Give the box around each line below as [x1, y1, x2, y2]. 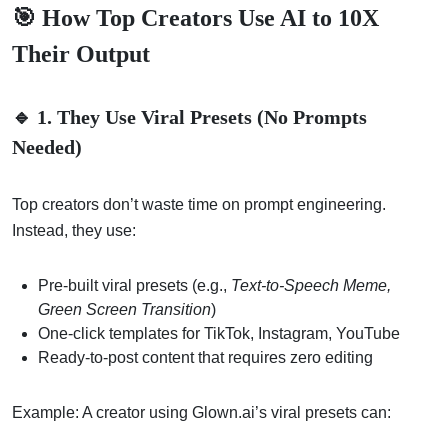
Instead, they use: [12, 221, 136, 239]
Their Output [12, 40, 150, 67]
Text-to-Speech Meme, [231, 276, 391, 294]
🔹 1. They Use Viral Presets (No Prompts [12, 105, 367, 128]
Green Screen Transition [38, 300, 211, 318]
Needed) [12, 135, 82, 158]
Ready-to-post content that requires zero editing [38, 348, 373, 366]
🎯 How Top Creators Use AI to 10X [12, 4, 379, 31]
